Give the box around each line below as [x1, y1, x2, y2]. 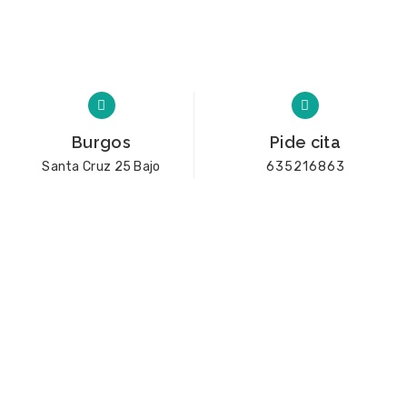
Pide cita [270, 133, 341, 152]
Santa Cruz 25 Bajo [42, 159, 161, 174]
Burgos [72, 133, 131, 152]
